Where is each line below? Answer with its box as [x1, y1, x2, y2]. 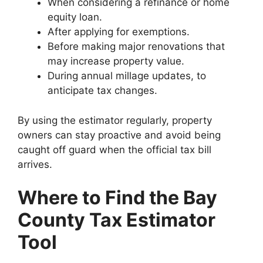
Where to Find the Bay [18, 186, 217, 209]
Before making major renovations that [48, 41, 225, 52]
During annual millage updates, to [48, 70, 206, 82]
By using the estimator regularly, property [18, 114, 212, 126]
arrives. [18, 158, 52, 170]
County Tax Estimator [18, 208, 215, 231]
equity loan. [48, 11, 102, 23]
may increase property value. [48, 55, 184, 67]
